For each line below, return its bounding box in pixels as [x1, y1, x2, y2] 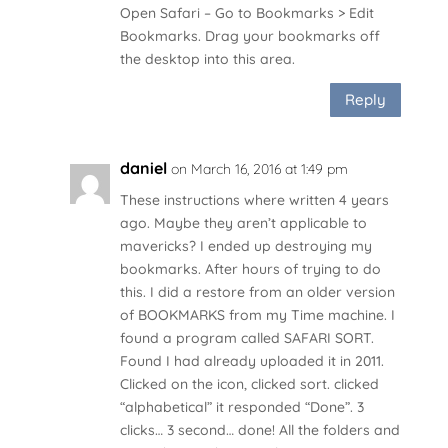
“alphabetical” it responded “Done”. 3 [119, 397, 364, 416]
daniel [119, 157, 167, 178]
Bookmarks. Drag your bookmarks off [119, 26, 380, 45]
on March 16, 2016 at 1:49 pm [170, 159, 348, 178]
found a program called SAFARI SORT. [119, 328, 374, 347]
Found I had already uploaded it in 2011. [119, 351, 384, 370]
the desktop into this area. [119, 49, 295, 68]
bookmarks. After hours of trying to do [119, 259, 381, 278]
